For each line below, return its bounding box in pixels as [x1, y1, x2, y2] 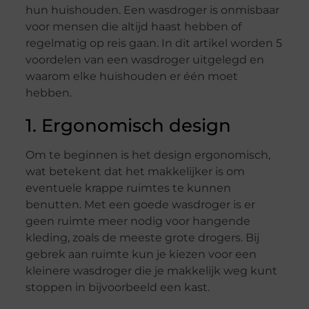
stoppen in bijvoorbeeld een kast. [25, 281, 210, 295]
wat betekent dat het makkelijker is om [25, 165, 245, 179]
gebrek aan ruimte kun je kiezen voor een [25, 248, 257, 261]
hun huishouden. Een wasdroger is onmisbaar [25, 3, 279, 17]
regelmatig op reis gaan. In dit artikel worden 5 [25, 37, 282, 50]
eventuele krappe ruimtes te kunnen [25, 181, 231, 195]
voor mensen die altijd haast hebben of [25, 20, 241, 34]
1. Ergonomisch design [25, 114, 231, 137]
